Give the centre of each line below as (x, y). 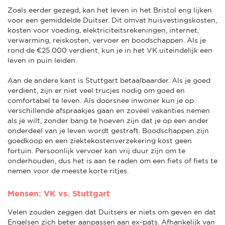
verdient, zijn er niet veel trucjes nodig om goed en (96, 90)
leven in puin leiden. (43, 60)
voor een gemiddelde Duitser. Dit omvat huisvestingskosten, (112, 20)
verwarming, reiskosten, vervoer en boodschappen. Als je (107, 40)
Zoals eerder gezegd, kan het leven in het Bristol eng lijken (110, 10)
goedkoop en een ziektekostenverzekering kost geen (100, 140)
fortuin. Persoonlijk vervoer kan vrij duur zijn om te (96, 150)
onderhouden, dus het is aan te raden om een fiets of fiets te (113, 160)
